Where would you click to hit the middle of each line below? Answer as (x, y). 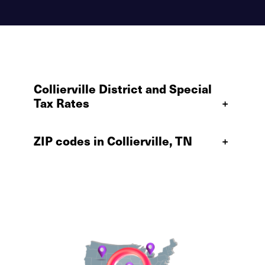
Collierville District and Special (123, 88)
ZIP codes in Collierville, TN (113, 140)
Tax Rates (62, 103)
